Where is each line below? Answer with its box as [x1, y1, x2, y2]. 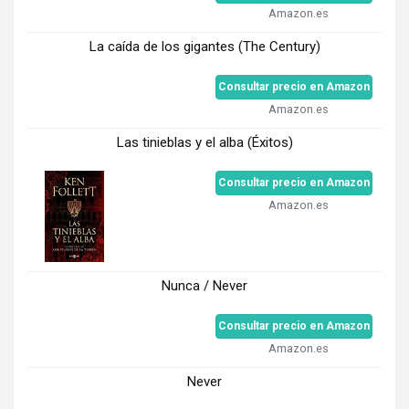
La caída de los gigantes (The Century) [89, 38, 320, 56]
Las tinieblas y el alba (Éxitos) [116, 134, 293, 152]
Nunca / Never [162, 278, 247, 295]
